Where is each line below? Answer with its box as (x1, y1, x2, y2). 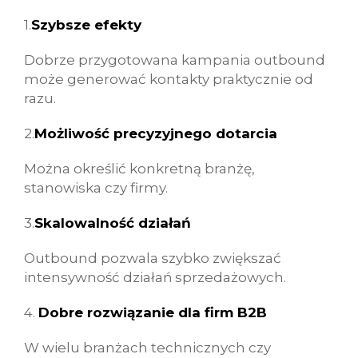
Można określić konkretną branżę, (24, 161, 255, 177)
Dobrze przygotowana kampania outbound (24, 52, 325, 68)
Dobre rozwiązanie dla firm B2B (38, 304, 267, 320)
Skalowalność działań (34, 215, 191, 231)
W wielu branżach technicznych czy (24, 340, 271, 356)
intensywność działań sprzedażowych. (24, 269, 286, 285)
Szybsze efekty (31, 17, 141, 33)
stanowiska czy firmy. (24, 180, 168, 196)
